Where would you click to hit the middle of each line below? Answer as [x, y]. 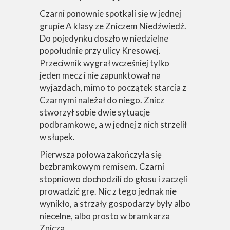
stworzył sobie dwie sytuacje [95, 112]
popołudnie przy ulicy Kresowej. [100, 51]
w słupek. [57, 137]
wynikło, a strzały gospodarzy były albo [115, 204]
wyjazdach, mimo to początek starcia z [113, 88]
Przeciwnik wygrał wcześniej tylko [104, 63]
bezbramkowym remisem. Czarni [102, 167]
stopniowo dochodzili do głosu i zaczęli [113, 179]
